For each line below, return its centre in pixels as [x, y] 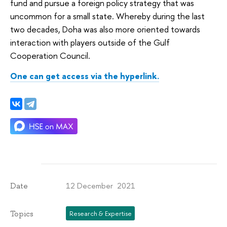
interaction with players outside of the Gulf [90, 43]
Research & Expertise [100, 214]
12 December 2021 [101, 185]
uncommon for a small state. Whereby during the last [107, 16]
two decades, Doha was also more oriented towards [105, 29]
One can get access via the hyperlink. [85, 75]
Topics [22, 214]
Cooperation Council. [52, 56]
